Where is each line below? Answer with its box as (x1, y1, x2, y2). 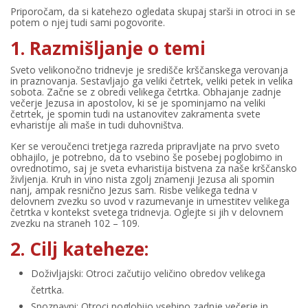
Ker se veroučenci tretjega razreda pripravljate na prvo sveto (10, 140, 280, 153)
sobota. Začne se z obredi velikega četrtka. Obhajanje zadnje (10, 85, 281, 98)
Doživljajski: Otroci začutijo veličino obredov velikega (31, 267, 265, 280)
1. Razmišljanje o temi (10, 36, 206, 60)
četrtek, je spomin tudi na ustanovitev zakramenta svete (10, 107, 261, 120)
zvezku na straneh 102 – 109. (10, 217, 140, 230)
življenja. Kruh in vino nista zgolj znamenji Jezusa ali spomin (10, 173, 274, 186)
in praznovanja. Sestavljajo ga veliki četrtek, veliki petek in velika (10, 74, 293, 87)
